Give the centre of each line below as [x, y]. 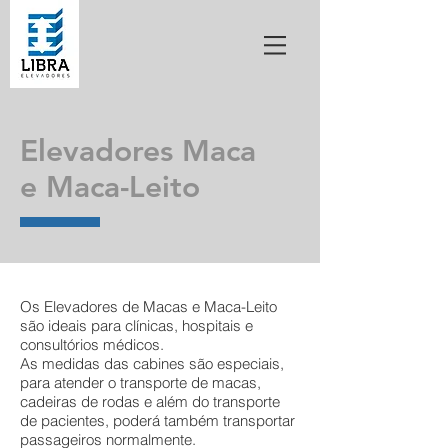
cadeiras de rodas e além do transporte [150, 401]
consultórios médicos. [92, 344]
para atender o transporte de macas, [140, 382]
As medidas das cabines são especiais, [152, 363]
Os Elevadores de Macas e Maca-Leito [148, 306]
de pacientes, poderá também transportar [157, 420]
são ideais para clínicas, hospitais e [136, 325]
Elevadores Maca [138, 151]
